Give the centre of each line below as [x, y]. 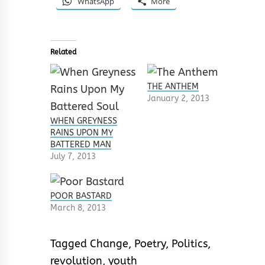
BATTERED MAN [81, 144]
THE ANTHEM [173, 86]
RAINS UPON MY [82, 132]
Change [109, 243]
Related [63, 52]
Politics [190, 243]
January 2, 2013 [178, 98]
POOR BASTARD [81, 196]
